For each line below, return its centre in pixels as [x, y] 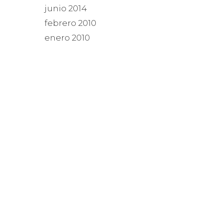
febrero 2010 [70, 23]
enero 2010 [67, 38]
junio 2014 [66, 9]
